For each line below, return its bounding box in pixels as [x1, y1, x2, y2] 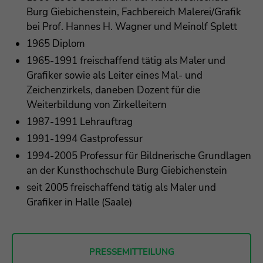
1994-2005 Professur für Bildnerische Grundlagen [26, 149, 251, 163]
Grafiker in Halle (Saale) [26, 195, 132, 209]
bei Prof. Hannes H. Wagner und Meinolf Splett [26, 20, 237, 33]
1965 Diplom [26, 37, 85, 50]
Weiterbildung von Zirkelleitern [26, 98, 167, 112]
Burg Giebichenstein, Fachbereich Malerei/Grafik [26, 5, 241, 19]
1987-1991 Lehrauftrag [26, 115, 133, 129]
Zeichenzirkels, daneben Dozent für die [26, 83, 200, 97]
